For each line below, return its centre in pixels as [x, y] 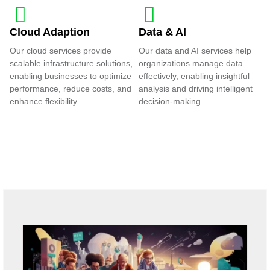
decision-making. [171, 101]
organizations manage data [191, 63]
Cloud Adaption [50, 32]
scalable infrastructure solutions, [71, 63]
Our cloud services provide [61, 51]
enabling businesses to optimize [71, 76]
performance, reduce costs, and [71, 89]
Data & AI [163, 32]
